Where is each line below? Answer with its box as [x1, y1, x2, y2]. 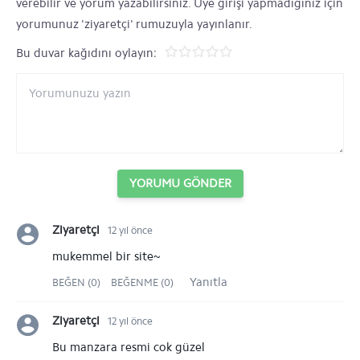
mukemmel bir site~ [52, 249, 160, 264]
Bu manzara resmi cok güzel [52, 340, 205, 354]
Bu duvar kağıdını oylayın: [16, 46, 157, 60]
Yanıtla [190, 275, 227, 289]
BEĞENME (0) [111, 276, 174, 288]
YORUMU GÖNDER [129, 176, 231, 190]
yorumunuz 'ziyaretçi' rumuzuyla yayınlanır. [16, 17, 252, 31]
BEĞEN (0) [52, 276, 103, 288]
